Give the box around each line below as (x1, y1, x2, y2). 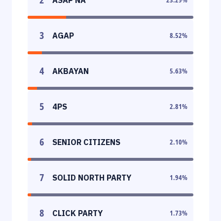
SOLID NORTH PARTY (52, 172, 131, 183)
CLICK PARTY (52, 208, 103, 218)
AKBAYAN (52, 66, 89, 76)
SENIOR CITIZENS (52, 137, 120, 147)
